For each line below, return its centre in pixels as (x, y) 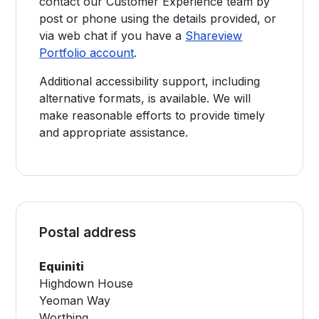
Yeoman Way (75, 300)
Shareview (214, 36)
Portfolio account (87, 53)
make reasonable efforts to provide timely (152, 115)
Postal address (88, 232)
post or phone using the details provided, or (158, 19)
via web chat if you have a (113, 36)
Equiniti (62, 266)
